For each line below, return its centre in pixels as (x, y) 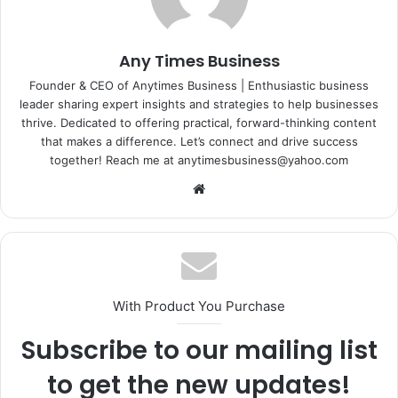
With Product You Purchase (199, 306)
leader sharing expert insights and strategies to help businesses (199, 103)
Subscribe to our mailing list (199, 350)
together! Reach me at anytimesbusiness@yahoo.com (199, 159)
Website (234, 187)
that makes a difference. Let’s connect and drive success (199, 141)
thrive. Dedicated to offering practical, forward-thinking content (199, 122)
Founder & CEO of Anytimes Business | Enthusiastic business (199, 85)
